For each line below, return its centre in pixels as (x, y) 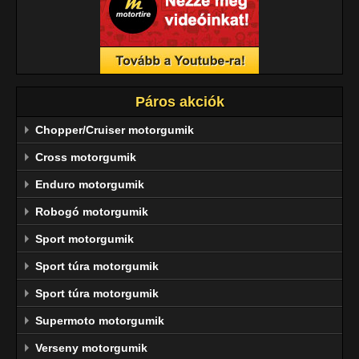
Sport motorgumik (85, 239)
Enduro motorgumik (90, 184)
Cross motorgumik (86, 157)
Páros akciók (179, 102)
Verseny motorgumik (91, 348)
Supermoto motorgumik (100, 321)
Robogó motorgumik (92, 212)
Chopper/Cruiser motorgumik (115, 130)
